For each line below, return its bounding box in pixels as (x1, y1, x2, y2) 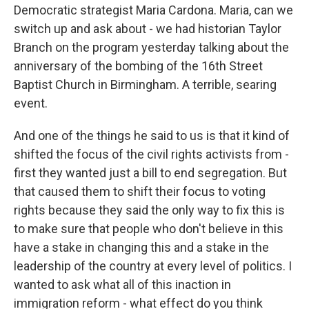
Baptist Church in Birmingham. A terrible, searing (14, 77, 277, 92)
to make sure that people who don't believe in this (14, 221, 283, 236)
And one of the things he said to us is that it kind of (14, 128, 290, 143)
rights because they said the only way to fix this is (14, 203, 285, 217)
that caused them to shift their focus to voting (14, 184, 266, 199)
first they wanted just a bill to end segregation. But (14, 166, 287, 180)
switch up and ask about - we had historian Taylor (14, 21, 281, 36)
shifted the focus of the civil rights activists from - (14, 147, 289, 161)
